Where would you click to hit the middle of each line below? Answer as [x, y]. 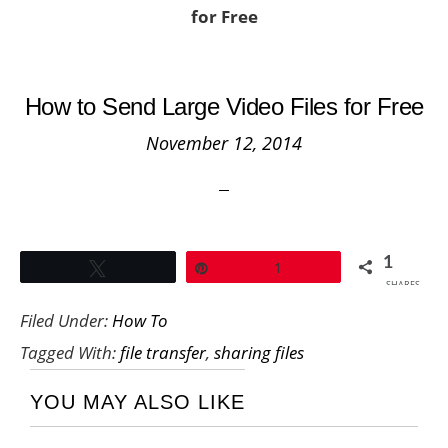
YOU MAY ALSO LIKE [137, 402]
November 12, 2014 [224, 143]
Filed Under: [66, 320]
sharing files [259, 352]
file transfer [163, 352]
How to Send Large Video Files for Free [224, 106]
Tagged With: [70, 352]
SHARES [403, 284]
